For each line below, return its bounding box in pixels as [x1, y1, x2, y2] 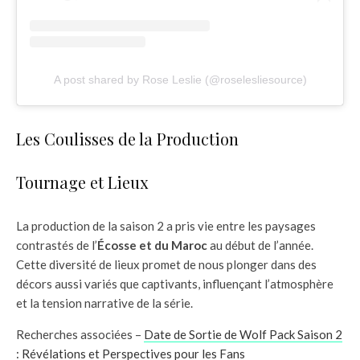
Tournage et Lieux [16, 171, 148, 194]
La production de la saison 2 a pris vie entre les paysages [16, 219, 316, 234]
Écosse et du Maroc [97, 238, 207, 253]
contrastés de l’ [16, 238, 97, 253]
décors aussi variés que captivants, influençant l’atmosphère [16, 276, 333, 292]
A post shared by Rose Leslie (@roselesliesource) [53, 73, 307, 87]
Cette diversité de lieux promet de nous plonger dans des [16, 257, 317, 272]
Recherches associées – [16, 327, 144, 342]
